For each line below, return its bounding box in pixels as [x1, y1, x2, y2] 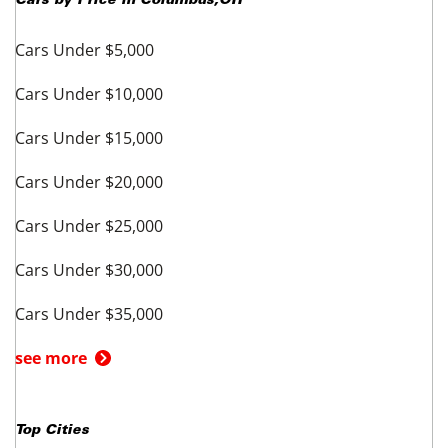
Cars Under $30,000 [15, 258, 163, 281]
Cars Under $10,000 [15, 82, 163, 105]
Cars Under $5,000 [15, 38, 154, 61]
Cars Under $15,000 [15, 126, 163, 149]
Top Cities [15, 423, 89, 438]
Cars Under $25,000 [15, 214, 163, 237]
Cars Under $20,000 [15, 170, 163, 193]
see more [15, 346, 87, 369]
